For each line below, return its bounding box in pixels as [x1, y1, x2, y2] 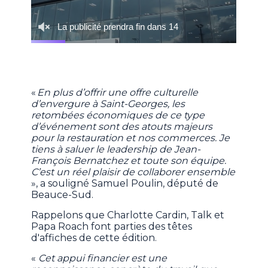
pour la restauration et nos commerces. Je [31, 132, 230, 144]
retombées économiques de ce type [31, 109, 205, 121]
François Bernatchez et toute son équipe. [31, 154, 227, 166]
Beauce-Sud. [31, 188, 94, 200]
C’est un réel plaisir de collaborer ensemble [31, 166, 236, 178]
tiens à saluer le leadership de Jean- [31, 143, 201, 155]
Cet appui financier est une [38, 252, 167, 264]
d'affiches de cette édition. [31, 232, 160, 243]
